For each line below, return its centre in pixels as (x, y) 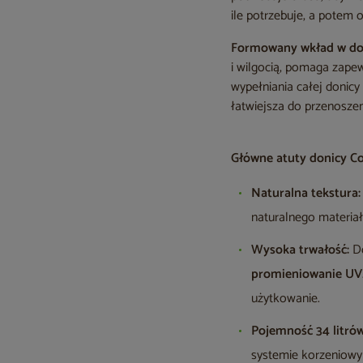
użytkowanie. (286, 299)
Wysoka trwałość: (301, 250)
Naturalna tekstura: (306, 193)
